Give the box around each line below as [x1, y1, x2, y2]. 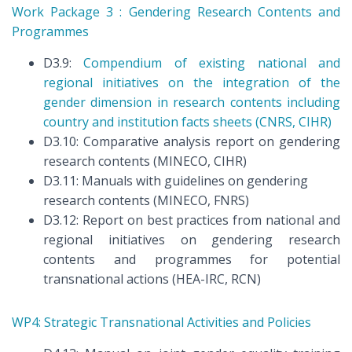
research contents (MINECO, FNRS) [43, 192, 249, 209]
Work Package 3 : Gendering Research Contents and [12, 3, 340, 20]
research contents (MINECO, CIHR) [43, 152, 247, 170]
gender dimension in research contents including [43, 93, 340, 111]
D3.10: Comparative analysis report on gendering [43, 133, 340, 150]
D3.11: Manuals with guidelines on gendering [43, 172, 308, 189]
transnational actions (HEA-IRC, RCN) [43, 270, 261, 288]
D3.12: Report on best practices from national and [43, 211, 340, 229]
